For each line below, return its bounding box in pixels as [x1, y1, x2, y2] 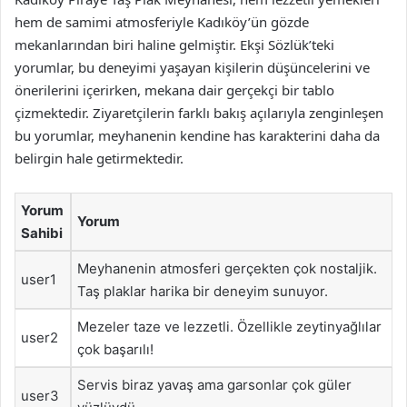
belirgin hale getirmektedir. [15, 148, 184, 167]
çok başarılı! [77, 340, 154, 358]
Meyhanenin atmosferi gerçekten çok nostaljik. [77, 259, 377, 277]
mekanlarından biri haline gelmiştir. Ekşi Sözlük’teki [15, 35, 334, 54]
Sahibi [21, 223, 63, 242]
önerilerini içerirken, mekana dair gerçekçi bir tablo [15, 80, 334, 99]
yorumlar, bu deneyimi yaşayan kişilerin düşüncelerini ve [15, 57, 370, 76]
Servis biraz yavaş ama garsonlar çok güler [77, 375, 352, 393]
